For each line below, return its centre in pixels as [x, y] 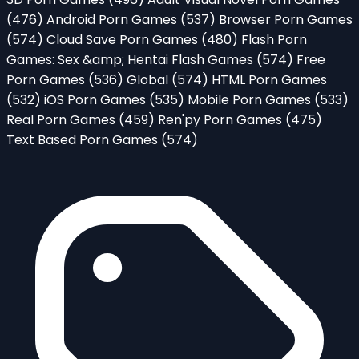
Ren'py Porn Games [222, 119]
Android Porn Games [113, 19]
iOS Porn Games [97, 99]
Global [149, 79]
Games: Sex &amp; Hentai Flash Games [131, 59]
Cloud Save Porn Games [124, 39]
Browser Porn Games [286, 19]
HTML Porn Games [269, 79]
